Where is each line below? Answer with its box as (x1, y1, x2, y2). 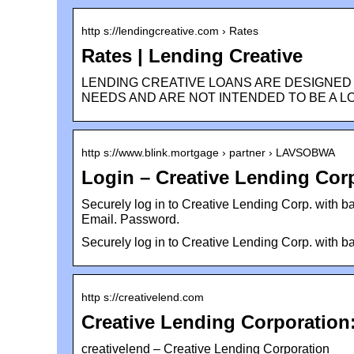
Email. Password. (81, 212, 179, 226)
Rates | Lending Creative (81, 44, 303, 66)
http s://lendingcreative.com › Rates (81, 24, 258, 37)
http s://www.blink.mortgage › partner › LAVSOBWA (81, 145, 335, 159)
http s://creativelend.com (81, 290, 204, 303)
